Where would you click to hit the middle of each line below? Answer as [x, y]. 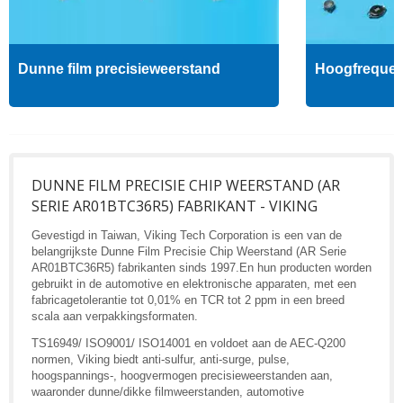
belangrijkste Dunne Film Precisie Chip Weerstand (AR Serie [189, 251]
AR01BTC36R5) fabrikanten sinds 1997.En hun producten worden [201, 267]
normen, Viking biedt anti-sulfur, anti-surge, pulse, [161, 359]
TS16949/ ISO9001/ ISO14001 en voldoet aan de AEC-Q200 [188, 343]
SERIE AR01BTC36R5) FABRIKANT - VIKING [175, 206]
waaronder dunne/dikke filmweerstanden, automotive [168, 391]
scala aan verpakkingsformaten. [115, 316]
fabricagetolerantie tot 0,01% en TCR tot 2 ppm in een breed [188, 300]
